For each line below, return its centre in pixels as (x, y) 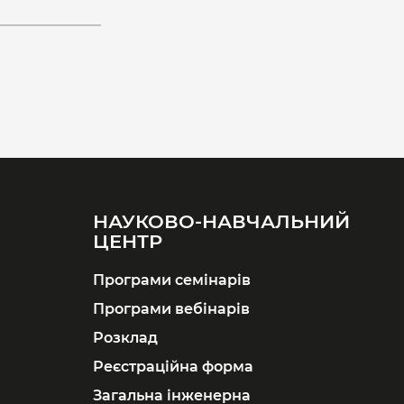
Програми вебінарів (171, 309)
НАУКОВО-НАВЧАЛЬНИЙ (221, 222)
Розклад (125, 338)
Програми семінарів (171, 280)
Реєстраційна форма (173, 367)
